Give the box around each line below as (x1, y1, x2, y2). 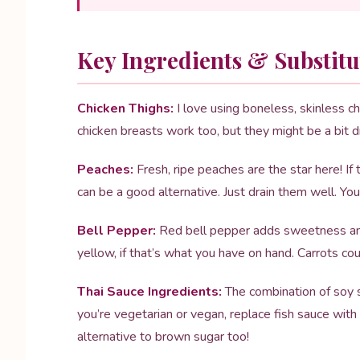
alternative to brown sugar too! (77, 328, 249, 346)
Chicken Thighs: (77, 100, 174, 117)
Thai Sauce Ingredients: (77, 283, 222, 301)
